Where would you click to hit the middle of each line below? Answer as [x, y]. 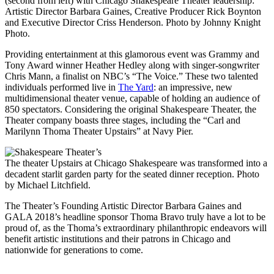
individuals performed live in [61, 87]
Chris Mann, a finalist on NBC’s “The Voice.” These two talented [131, 76]
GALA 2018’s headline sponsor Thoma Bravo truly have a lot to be [135, 217]
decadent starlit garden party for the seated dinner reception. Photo [132, 174]
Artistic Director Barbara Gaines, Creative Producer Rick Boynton [133, 11]
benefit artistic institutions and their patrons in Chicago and [118, 239]
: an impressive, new [193, 87]
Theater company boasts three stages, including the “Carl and [123, 120]
